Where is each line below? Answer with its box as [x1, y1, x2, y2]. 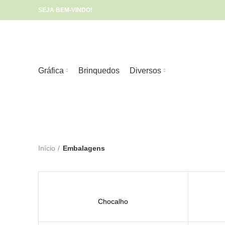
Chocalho [98, 197, 129, 206]
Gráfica [38, 66, 64, 75]
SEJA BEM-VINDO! [38, 7, 92, 14]
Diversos [130, 66, 161, 75]
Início [38, 144, 55, 152]
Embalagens [63, 144, 105, 152]
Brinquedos [78, 66, 120, 75]
